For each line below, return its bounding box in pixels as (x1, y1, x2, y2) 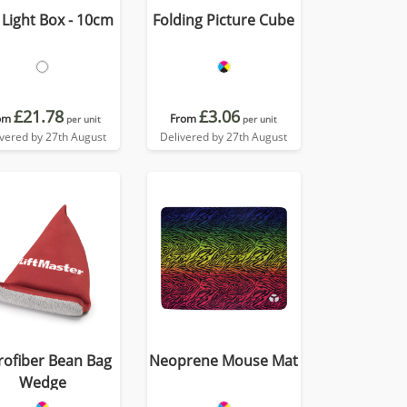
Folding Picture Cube (153, 10, 295, 30)
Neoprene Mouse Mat (149, 351, 299, 371)
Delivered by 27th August (160, 129, 288, 144)
